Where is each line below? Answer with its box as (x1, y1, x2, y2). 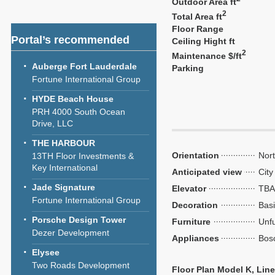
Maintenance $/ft (172, 50, 242, 61)
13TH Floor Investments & (32, 151, 134, 161)
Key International (32, 163, 98, 172)
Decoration (172, 200, 218, 210)
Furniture (172, 217, 211, 227)
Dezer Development (32, 228, 109, 238)
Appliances (172, 233, 219, 243)
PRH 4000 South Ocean (32, 107, 125, 117)
